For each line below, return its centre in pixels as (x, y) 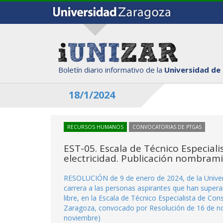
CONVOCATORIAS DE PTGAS (167, 127)
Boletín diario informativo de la (111, 69)
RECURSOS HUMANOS (95, 127)
